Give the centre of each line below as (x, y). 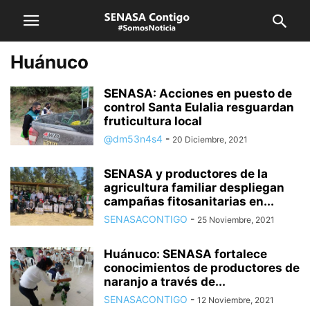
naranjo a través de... (165, 282)
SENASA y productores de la (186, 174)
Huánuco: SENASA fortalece (185, 254)
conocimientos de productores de (202, 268)
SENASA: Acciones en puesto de (198, 93)
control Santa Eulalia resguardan (199, 107)
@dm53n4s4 (133, 139)
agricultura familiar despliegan (194, 188)
